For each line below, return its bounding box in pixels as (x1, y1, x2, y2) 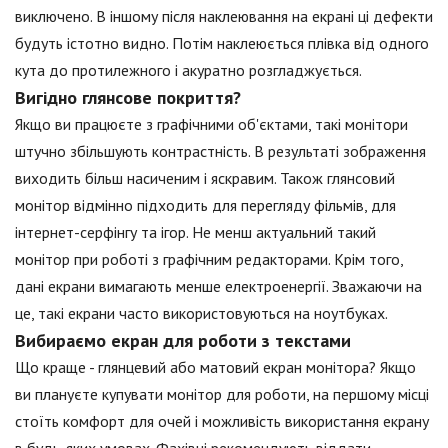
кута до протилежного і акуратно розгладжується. (15, 59, 362, 80)
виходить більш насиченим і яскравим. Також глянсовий (15, 167, 395, 188)
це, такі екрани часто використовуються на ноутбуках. (15, 302, 388, 323)
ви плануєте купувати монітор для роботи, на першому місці (15, 383, 429, 404)
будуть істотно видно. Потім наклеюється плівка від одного (15, 32, 429, 53)
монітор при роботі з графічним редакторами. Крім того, (15, 248, 403, 269)
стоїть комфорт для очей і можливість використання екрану (15, 410, 429, 431)
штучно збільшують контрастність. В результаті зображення (15, 140, 426, 161)
